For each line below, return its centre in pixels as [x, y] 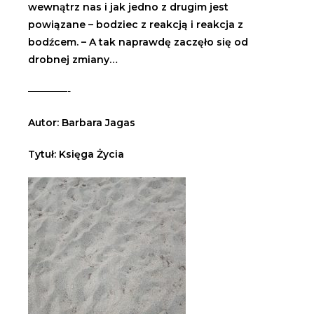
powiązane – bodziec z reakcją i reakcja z [136, 25]
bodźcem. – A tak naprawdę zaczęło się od [138, 42]
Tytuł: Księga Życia [76, 155]
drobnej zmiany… [73, 60]
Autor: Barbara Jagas [82, 123]
